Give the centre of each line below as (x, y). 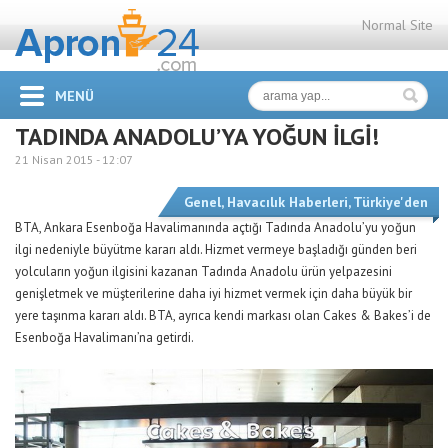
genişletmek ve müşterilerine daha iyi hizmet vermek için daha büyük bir (213, 293)
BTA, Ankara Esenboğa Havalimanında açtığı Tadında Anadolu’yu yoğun (215, 227)
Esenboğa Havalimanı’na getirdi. (104, 337)
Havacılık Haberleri (287, 202)
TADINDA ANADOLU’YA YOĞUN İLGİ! (197, 136)
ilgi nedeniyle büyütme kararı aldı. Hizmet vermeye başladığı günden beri (216, 249)
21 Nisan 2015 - (58, 159)
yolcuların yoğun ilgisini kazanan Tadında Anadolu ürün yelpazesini (203, 271)
